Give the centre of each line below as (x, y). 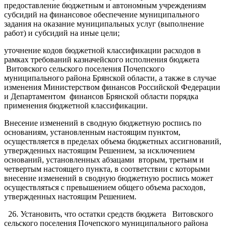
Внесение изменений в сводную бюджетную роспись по (103, 123)
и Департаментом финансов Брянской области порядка (101, 96)
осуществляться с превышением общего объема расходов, (105, 187)
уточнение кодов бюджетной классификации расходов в (102, 50)
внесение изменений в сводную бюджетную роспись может (109, 178)
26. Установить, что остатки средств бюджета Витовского (109, 214)
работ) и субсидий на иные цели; (62, 33)
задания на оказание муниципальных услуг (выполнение (104, 24)
